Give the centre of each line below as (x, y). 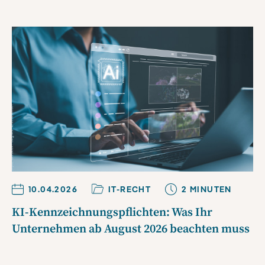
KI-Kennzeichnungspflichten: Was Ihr (112, 212)
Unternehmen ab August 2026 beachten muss (131, 229)
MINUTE (206, 189)
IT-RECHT (130, 189)
